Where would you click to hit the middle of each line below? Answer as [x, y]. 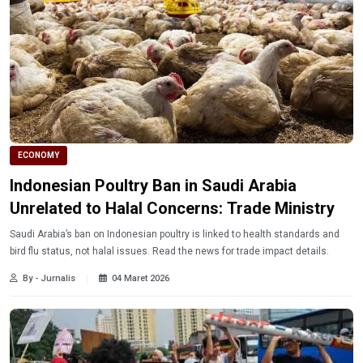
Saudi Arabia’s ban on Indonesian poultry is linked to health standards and [175, 234]
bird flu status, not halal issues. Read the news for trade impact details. [169, 251]
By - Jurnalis [49, 278]
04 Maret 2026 [141, 278]
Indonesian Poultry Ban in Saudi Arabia [153, 185]
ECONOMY [38, 155]
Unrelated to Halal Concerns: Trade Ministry [172, 208]
